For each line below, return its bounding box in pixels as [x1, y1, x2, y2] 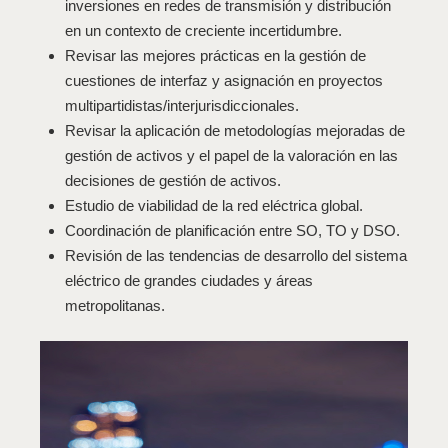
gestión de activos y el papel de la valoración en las [65, 147, 399, 165]
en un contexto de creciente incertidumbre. [65, 22, 343, 40]
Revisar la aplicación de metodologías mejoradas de [65, 122, 406, 140]
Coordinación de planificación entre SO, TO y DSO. [65, 222, 401, 240]
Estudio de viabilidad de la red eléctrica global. [65, 197, 364, 215]
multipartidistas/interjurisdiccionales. [65, 97, 300, 115]
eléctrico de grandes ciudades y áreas [65, 272, 314, 290]
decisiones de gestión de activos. [65, 172, 282, 190]
